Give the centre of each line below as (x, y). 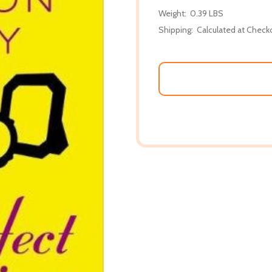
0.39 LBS (207, 13)
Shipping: (176, 29)
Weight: (172, 13)
